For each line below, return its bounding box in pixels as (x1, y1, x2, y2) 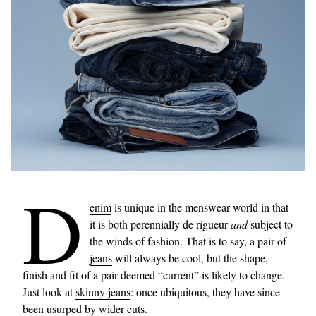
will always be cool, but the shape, (112, 250, 268, 265)
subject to (248, 216, 293, 231)
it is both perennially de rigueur (90, 216, 231, 231)
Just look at (23, 284, 75, 299)
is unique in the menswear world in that (111, 199, 288, 214)
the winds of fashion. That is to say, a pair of (90, 233, 286, 248)
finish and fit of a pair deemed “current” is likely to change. (23, 267, 285, 282)
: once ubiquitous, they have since (130, 284, 280, 299)
